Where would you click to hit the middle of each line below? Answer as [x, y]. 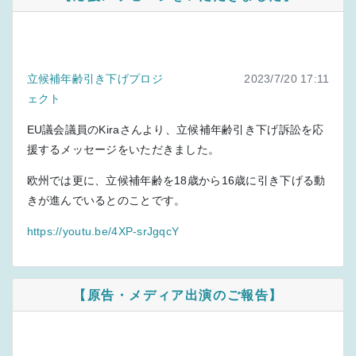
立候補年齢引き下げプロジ [95, 78]
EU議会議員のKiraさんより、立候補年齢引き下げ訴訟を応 [175, 129]
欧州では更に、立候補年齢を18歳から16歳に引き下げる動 [176, 180]
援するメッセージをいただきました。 [123, 149]
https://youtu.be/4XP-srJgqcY [103, 231]
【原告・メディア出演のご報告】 [178, 295]
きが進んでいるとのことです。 [106, 200]
